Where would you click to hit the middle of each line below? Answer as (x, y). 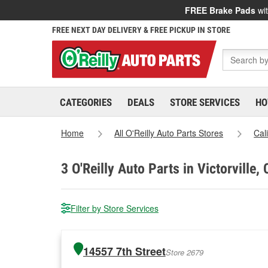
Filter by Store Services (115, 208)
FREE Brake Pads (220, 10)
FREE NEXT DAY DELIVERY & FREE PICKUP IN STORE (141, 30)
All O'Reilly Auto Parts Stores (169, 133)
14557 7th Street (124, 251)
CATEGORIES (86, 102)
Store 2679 (184, 252)
